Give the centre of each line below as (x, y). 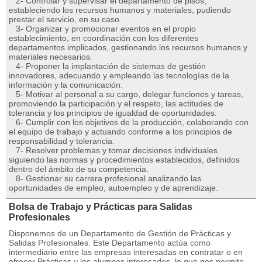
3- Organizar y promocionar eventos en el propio (102, 29)
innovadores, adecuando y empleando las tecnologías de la (119, 75)
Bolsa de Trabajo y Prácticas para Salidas (101, 207)
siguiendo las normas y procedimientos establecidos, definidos (124, 160)
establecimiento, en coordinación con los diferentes (104, 38)
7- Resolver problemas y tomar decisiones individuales (113, 150)
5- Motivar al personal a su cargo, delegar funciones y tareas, (126, 94)
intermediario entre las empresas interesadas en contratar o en (126, 252)
